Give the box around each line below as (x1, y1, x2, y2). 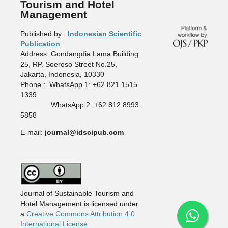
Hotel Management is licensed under (20, 199, 138, 208)
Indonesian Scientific (67, 30, 141, 38)
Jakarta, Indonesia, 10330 (20, 70, 104, 79)
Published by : (20, 30, 68, 38)
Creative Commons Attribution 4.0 (26, 210, 135, 218)
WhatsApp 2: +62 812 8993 (20, 101, 139, 109)
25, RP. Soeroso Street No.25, (20, 60, 117, 69)
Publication (20, 40, 60, 48)
